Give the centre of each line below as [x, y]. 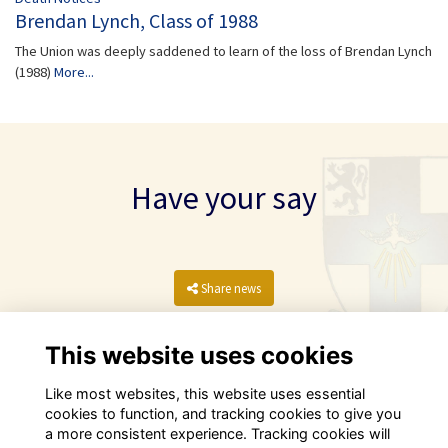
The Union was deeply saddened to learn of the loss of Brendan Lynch [223, 51]
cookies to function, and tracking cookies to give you [222, 413]
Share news [231, 288]
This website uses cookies [198, 355]
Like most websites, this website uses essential [204, 393]
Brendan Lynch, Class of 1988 [136, 21]
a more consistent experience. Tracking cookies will [217, 433]
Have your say [224, 198]
